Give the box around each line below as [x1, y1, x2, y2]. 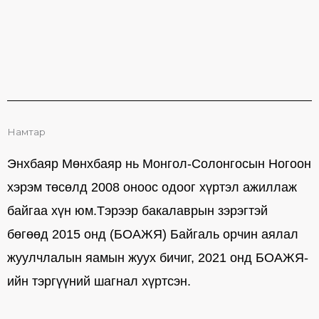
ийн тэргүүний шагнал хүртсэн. [7, 274, 191, 288]
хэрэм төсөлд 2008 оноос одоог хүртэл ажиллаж [7, 180, 297, 194]
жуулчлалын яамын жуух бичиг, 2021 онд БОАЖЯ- [7, 251, 308, 265]
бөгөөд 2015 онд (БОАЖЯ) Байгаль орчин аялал [7, 227, 298, 241]
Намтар [7, 126, 46, 137]
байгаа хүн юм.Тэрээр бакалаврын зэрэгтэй [7, 204, 268, 218]
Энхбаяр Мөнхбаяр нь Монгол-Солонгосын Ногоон [7, 157, 311, 171]
